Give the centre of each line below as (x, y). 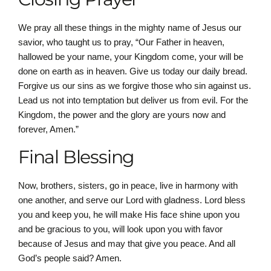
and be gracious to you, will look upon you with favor (120, 229)
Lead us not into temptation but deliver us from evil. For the (133, 100)
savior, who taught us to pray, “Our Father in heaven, (121, 42)
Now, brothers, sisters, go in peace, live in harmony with (128, 186)
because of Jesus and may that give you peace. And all (127, 244)
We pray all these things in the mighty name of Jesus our (130, 27)
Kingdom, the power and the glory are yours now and (122, 114)
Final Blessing (77, 157)
